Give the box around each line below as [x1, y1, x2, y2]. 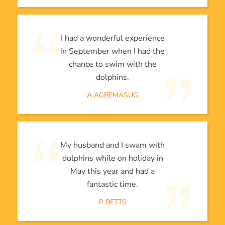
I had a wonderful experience [60, 33, 165, 44]
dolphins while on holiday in [62, 153, 163, 164]
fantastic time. [87, 179, 138, 190]
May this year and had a [70, 166, 155, 177]
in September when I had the [60, 46, 165, 57]
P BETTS [98, 197, 127, 207]
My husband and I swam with [60, 140, 165, 151]
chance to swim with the [68, 59, 157, 70]
